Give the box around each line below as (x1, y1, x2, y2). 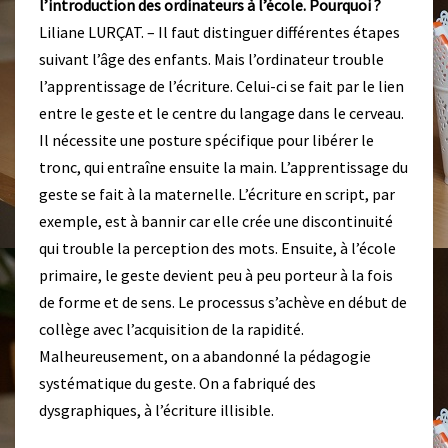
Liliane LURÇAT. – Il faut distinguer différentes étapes (39, 22, 400, 43)
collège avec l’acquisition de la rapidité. (39, 319, 304, 340)
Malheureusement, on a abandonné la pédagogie (39, 346, 371, 367)
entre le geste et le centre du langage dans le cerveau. (39, 103, 404, 124)
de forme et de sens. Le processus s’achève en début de (39, 292, 407, 313)
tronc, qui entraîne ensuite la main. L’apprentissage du (39, 157, 408, 178)
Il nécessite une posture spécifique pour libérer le (39, 130, 374, 151)
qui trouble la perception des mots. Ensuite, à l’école (39, 238, 396, 259)
